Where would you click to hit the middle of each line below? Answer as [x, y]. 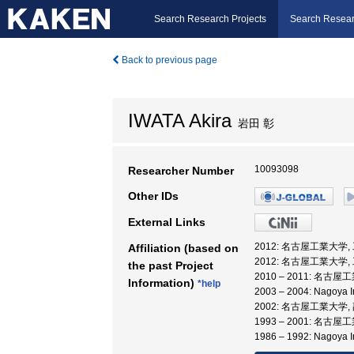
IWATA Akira [180, 121]
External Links [167, 222]
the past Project [171, 265]
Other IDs [153, 196]
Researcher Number [181, 171]
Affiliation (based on [183, 248]
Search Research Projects [210, 19]
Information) [163, 283]
